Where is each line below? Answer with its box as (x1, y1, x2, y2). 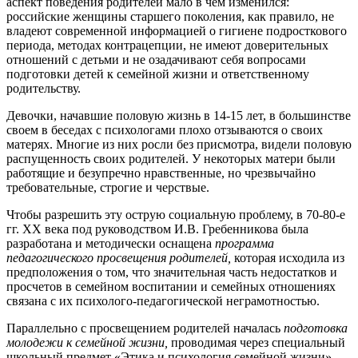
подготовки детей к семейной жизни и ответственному (6, 66, 309, 81)
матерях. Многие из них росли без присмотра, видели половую (6, 137, 352, 151)
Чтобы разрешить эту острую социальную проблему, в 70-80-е (6, 207, 345, 221)
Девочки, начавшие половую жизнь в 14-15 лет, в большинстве (6, 108, 351, 122)
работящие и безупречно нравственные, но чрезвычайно (6, 165, 316, 180)
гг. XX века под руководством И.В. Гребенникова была (6, 221, 308, 236)
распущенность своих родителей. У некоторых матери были (6, 151, 336, 165)
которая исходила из (231, 250, 344, 265)
